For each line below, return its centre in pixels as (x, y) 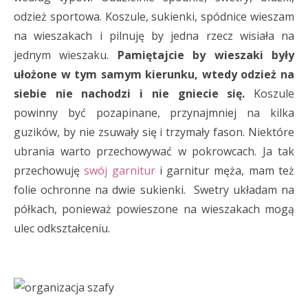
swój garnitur (120, 170)
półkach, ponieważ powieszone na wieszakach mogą (154, 209)
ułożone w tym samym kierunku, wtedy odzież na (154, 74)
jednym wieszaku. (66, 55)
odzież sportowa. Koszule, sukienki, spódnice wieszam (154, 16)
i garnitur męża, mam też (225, 170)
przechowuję (49, 170)
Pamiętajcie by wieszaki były (206, 55)
